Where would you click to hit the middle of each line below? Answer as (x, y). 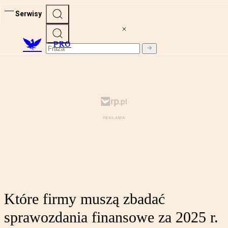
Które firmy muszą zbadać (84, 199)
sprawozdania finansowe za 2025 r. (111, 217)
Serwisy (28, 13)
